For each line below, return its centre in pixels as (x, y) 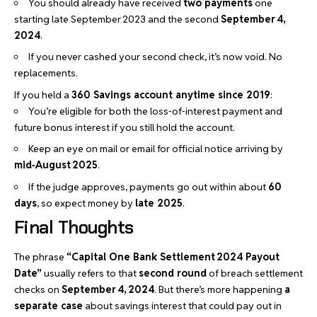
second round (173, 273)
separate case (48, 305)
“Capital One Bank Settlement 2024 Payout (173, 257)
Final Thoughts (74, 227)
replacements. (46, 73)
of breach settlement (255, 273)
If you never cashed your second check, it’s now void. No (155, 57)
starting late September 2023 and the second (117, 19)
